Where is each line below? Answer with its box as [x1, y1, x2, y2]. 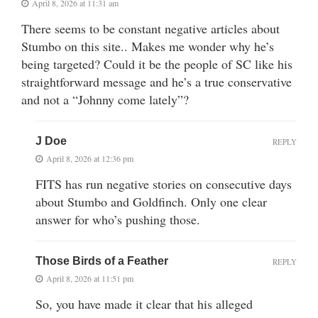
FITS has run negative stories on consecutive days [35, 175, 292, 193]
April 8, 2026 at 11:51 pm [46, 273, 133, 285]
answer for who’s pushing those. [35, 211, 200, 229]
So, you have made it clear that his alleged [35, 295, 253, 313]
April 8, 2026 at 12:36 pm [46, 153, 133, 165]
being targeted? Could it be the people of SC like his [21, 55, 292, 73]
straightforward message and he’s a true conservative [21, 73, 292, 91]
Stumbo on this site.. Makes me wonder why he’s [21, 38, 274, 55]
